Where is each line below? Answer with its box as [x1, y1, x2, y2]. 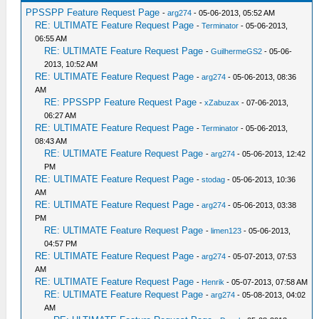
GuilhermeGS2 [211, 47, 263, 56]
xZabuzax [204, 98, 240, 107]
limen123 [211, 226, 242, 235]
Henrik [202, 278, 225, 286]
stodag [202, 175, 226, 184]
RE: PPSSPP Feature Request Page [44, 97, 197, 108]
